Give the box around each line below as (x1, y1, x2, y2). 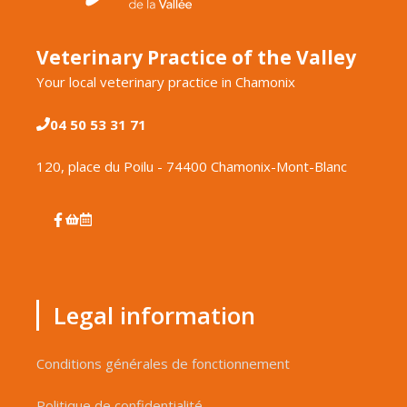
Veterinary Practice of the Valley (36, 45, 356, 71)
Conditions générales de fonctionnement (36, 353, 290, 372)
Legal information (54, 298, 255, 332)
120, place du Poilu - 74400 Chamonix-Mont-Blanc (36, 157, 347, 176)
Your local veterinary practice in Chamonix (36, 73, 295, 92)
